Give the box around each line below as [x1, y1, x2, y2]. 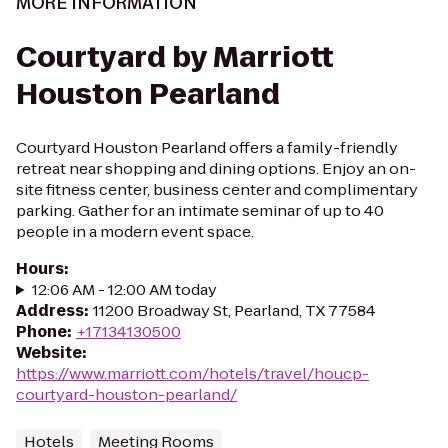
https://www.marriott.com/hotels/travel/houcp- [16, 363, 369, 384]
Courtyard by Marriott [16, 38, 334, 77]
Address [16, 300, 84, 321]
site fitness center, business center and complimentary [16, 179, 418, 200]
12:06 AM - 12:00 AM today [31, 279, 217, 300]
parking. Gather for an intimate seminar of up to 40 [16, 200, 384, 221]
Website [16, 342, 82, 363]
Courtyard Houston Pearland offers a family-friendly [16, 137, 398, 158]
